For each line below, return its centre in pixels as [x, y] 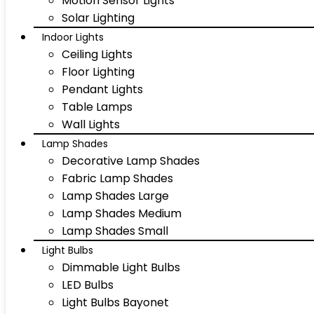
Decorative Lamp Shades [131, 161]
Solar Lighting [98, 18]
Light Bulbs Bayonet [115, 302]
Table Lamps [97, 107]
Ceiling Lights [97, 54]
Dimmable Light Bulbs [121, 267]
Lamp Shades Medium [122, 213]
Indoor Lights [73, 37]
